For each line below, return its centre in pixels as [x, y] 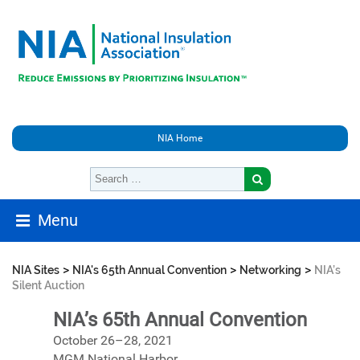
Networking [270, 270]
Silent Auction [48, 285]
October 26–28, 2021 [113, 340]
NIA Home [180, 138]
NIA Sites [36, 270]
